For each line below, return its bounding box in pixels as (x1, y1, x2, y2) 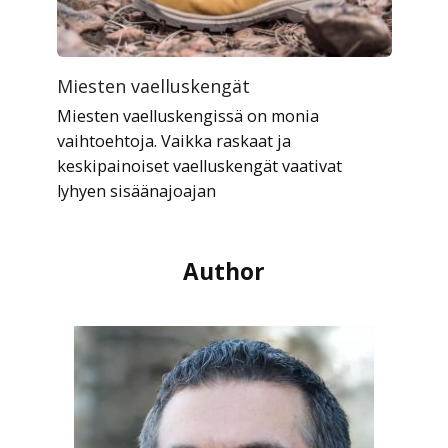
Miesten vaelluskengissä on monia (56, 104, 319, 127)
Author (183, 255, 265, 287)
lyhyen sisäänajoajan (56, 179, 216, 202)
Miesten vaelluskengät (56, 73, 250, 98)
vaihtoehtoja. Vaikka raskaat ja (56, 129, 291, 152)
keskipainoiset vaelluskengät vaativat (56, 154, 342, 177)
